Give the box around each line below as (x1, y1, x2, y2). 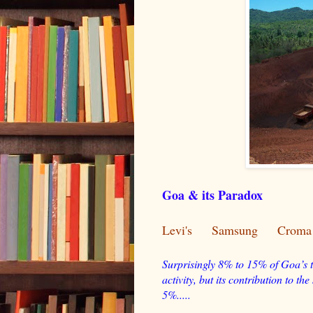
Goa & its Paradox (162, 185, 263, 204)
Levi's (162, 221, 192, 238)
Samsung (212, 221, 258, 238)
